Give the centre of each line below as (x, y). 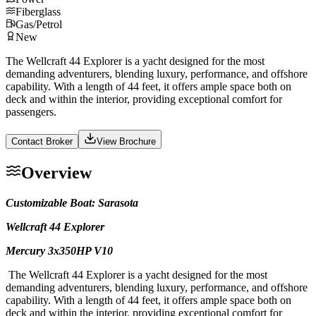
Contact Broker (42, 141)
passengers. (31, 111)
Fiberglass (38, 11)
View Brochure (126, 141)
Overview (56, 172)
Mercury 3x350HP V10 (59, 250)
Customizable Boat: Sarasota (72, 202)
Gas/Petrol (39, 24)
